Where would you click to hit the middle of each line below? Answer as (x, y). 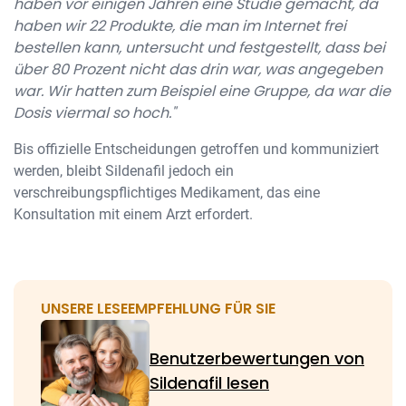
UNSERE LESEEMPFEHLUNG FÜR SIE (158, 309)
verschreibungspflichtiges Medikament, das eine (167, 193)
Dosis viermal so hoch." (95, 113)
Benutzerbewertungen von (257, 358)
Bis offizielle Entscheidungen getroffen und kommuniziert (196, 149)
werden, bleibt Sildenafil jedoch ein (124, 171)
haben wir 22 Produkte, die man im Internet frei (180, 26)
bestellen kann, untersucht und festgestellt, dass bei (199, 48)
